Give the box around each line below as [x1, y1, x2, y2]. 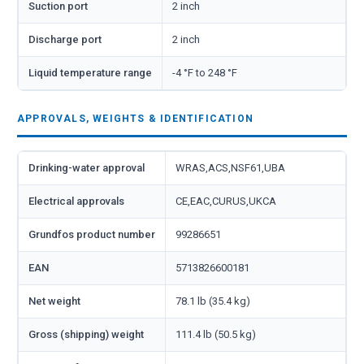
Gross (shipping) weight [28, 327, 144, 340]
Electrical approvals [28, 194, 124, 207]
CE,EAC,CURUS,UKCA [175, 194, 276, 207]
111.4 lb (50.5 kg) [175, 327, 256, 340]
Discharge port [28, 32, 102, 45]
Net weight [28, 294, 80, 307]
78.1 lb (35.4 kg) [175, 294, 250, 307]
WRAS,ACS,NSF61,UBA [175, 161, 285, 174]
